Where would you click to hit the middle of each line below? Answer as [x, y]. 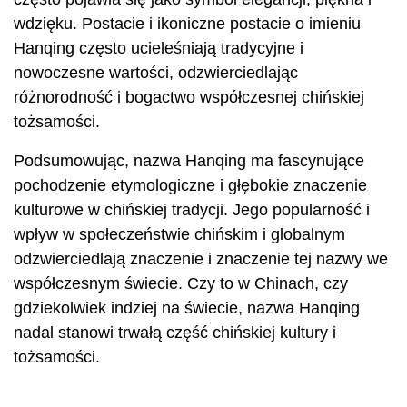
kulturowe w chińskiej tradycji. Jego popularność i [192, 210]
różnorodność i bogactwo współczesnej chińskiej [189, 97]
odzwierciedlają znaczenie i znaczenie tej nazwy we [201, 259]
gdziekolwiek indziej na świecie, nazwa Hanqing [187, 308]
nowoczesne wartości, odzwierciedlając [156, 73]
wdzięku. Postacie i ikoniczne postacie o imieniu [187, 24]
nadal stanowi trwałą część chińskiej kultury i [175, 333]
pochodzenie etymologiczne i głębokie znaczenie [190, 185]
